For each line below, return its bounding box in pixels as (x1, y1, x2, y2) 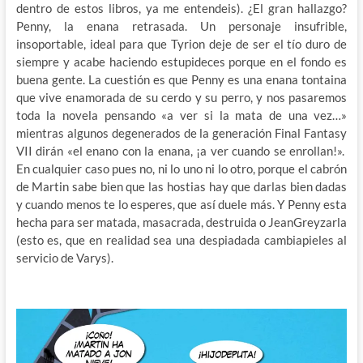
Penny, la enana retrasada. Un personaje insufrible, (15, 19, 348, 34)
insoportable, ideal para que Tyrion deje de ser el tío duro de (15, 36, 348, 52)
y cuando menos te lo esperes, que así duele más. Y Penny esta (15, 197, 348, 212)
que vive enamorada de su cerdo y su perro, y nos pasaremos (15, 90, 348, 105)
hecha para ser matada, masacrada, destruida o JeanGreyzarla (15, 215, 348, 230)
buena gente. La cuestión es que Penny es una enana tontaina (15, 72, 348, 88)
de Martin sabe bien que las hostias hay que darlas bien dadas (15, 179, 348, 194)
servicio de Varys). (15, 250, 113, 266)
